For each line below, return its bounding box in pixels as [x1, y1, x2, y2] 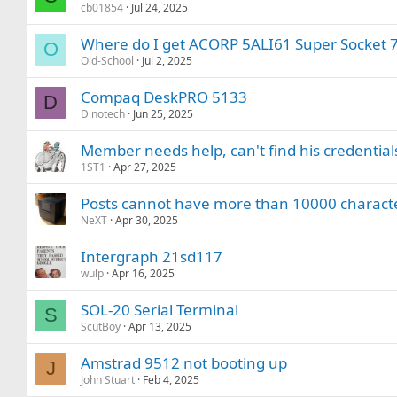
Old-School [81, 53, 135, 68]
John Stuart [81, 372, 136, 387]
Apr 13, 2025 [128, 319, 192, 334]
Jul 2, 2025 [142, 53, 193, 68]
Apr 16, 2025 [112, 266, 175, 281]
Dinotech [81, 106, 126, 121]
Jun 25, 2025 [133, 106, 194, 121]
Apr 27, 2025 [113, 160, 177, 175]
